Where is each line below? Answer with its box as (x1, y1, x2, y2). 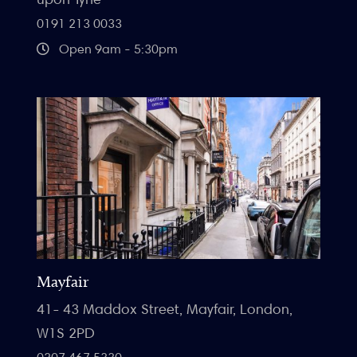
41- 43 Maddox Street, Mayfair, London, (37, 300, 292, 318)
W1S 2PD (37, 324, 95, 342)
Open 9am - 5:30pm (56, 41, 178, 57)
